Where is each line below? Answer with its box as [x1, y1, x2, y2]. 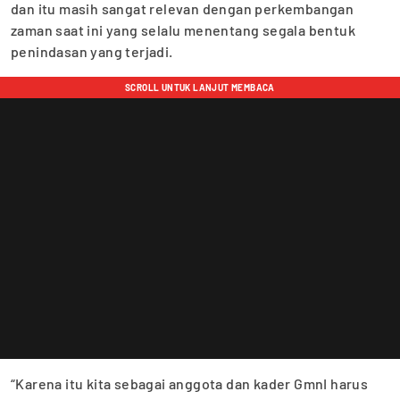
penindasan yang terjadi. [11, 42, 173, 60]
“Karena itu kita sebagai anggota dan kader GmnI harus [11, 374, 369, 392]
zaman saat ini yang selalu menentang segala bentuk [11, 21, 355, 38]
